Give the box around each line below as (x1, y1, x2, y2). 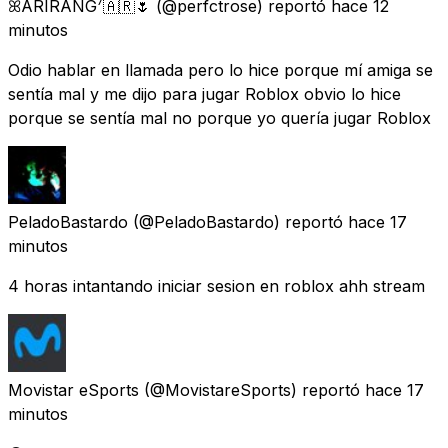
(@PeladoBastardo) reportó (133, 211, 343, 232)
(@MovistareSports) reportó (144, 379, 360, 400)
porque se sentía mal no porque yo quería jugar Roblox (8, 107, 431, 128)
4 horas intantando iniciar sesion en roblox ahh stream (8, 275, 425, 296)
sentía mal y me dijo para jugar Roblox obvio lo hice (8, 83, 401, 104)
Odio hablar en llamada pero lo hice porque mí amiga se (8, 59, 433, 80)
